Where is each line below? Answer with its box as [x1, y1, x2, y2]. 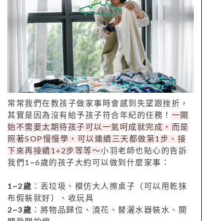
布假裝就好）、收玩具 [7, 194, 94, 203]
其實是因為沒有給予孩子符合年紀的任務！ [7, 111, 172, 120]
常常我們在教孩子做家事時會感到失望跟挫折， [7, 100, 189, 108]
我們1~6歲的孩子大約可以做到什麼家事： [7, 159, 170, 167]
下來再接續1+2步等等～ [7, 147, 101, 155]
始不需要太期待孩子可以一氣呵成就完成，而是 [7, 123, 189, 132]
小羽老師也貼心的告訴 [101, 147, 187, 155]
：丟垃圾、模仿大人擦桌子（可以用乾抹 [32, 183, 187, 191]
